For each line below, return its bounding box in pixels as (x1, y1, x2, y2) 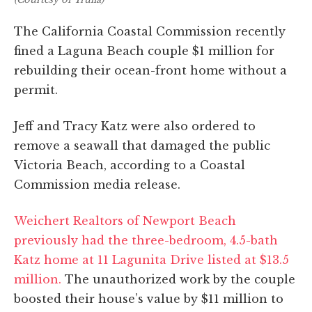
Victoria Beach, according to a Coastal (14, 157, 245, 172)
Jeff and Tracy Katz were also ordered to (14, 118, 256, 133)
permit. (14, 82, 58, 97)
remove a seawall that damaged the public (14, 138, 270, 153)
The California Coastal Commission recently (14, 24, 286, 38)
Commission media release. (14, 177, 180, 192)
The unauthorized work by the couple (61, 272, 295, 286)
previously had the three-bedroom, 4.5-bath (14, 233, 278, 247)
